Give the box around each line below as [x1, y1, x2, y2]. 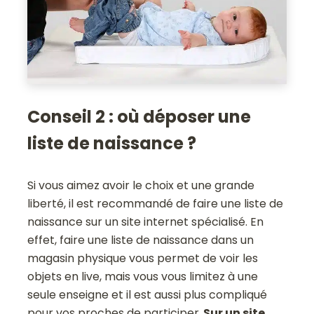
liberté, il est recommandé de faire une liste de [27, 195, 284, 212]
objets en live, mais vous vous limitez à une [27, 268, 259, 285]
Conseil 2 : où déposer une [27, 104, 252, 128]
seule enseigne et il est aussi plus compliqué [27, 286, 268, 303]
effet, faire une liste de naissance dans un [27, 231, 254, 248]
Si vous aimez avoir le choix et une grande [27, 177, 255, 193]
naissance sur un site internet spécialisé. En [27, 213, 264, 230]
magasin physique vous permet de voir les [27, 250, 259, 266]
